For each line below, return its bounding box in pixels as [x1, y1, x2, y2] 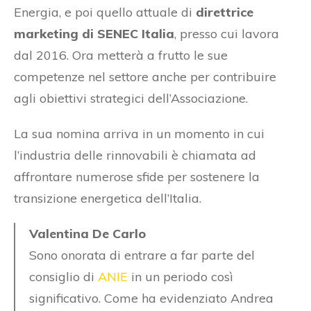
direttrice [196, 3, 253, 20]
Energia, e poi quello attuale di [14, 3, 196, 20]
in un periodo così [128, 268, 233, 285]
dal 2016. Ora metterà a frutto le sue [14, 47, 228, 63]
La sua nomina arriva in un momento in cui [14, 125, 264, 142]
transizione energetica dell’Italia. [14, 190, 201, 206]
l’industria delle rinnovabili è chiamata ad [14, 146, 256, 163]
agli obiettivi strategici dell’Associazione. [14, 90, 248, 106]
